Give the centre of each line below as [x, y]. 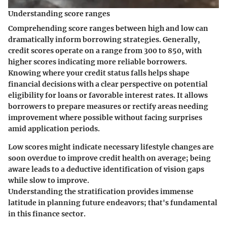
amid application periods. [54, 128]
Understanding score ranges [59, 13]
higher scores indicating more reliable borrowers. [98, 62]
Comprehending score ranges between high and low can [108, 28]
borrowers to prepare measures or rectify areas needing [108, 106]
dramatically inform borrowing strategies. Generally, [104, 39]
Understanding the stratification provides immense [101, 191]
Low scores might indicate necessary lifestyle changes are [111, 147]
